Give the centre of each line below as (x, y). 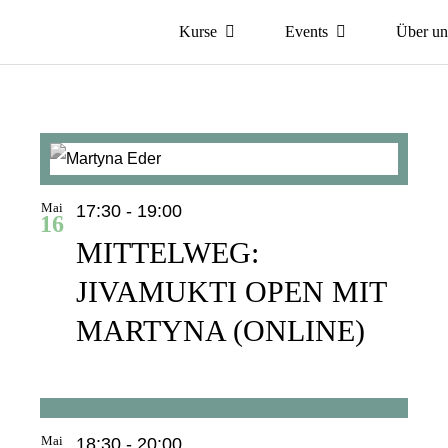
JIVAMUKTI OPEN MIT (230, 291)
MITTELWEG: (167, 252)
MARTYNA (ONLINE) (220, 330)
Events (307, 31)
